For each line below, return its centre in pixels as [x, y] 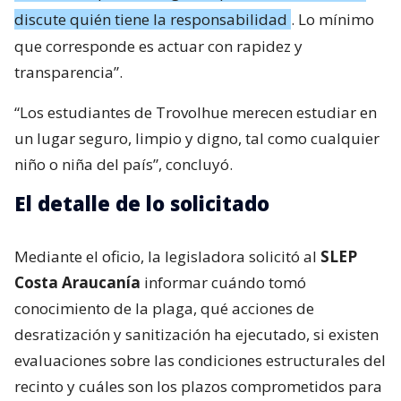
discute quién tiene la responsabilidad [151, 19]
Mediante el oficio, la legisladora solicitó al [167, 256]
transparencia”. [68, 72]
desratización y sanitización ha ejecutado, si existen [196, 334]
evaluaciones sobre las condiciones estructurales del [200, 360]
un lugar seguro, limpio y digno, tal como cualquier [197, 138]
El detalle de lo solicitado [142, 203]
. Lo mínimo [333, 19]
